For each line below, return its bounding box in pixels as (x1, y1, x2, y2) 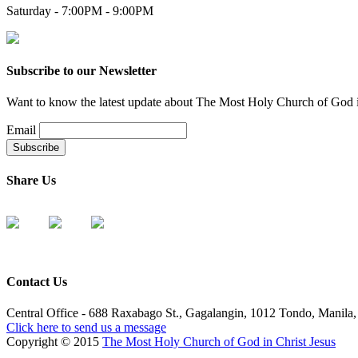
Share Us (6, 173, 56, 187)
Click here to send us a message (6, 320, 166, 335)
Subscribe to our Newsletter (6, 64, 157, 78)
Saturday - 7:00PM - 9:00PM (6, 3, 153, 18)
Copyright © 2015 (6, 335, 102, 349)
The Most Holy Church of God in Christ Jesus (102, 335, 336, 349)
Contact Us (6, 275, 67, 289)
